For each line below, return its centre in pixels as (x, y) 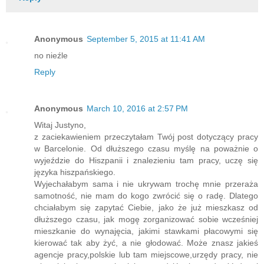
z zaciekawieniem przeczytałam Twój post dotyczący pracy (146, 137)
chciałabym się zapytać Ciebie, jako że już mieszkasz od (146, 208)
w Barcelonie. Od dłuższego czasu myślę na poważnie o (146, 149)
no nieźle (51, 56)
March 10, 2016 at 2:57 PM (137, 109)
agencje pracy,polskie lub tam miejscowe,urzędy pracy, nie (146, 255)
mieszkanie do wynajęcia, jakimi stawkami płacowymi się (146, 231)
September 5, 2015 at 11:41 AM (146, 39)
